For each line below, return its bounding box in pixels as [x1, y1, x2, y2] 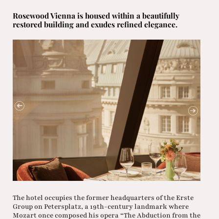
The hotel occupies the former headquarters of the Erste [12, 193, 194, 203]
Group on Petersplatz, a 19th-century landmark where [12, 202, 189, 212]
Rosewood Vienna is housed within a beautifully [12, 10, 179, 21]
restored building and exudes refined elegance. [12, 19, 177, 30]
